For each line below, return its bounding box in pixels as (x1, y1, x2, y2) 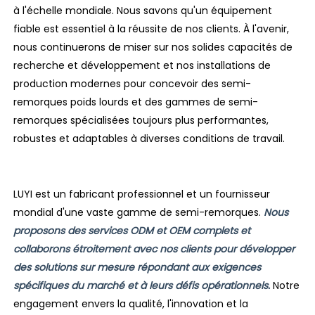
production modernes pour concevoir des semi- (13, 77, 252, 91)
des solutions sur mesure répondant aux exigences (13, 259, 262, 274)
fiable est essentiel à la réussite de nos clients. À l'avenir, (13, 22, 290, 37)
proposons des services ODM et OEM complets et (13, 223, 251, 238)
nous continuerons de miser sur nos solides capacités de (13, 40, 293, 55)
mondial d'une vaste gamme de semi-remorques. (13, 205, 264, 219)
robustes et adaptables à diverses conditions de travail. (13, 131, 285, 146)
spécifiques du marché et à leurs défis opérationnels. (13, 278, 271, 292)
